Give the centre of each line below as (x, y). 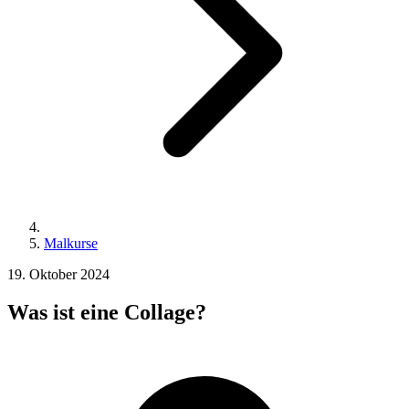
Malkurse (71, 243)
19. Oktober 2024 (58, 274)
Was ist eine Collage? (107, 313)
